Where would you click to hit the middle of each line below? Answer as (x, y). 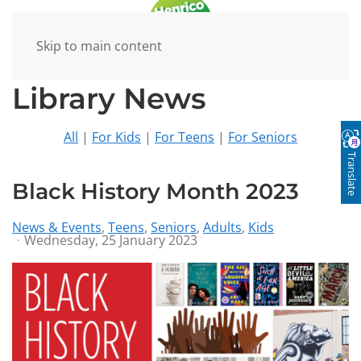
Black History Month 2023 (156, 191)
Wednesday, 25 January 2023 (111, 240)
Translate (352, 172)
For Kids (116, 137)
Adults (222, 227)
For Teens (185, 137)
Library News (109, 98)
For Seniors (263, 137)
